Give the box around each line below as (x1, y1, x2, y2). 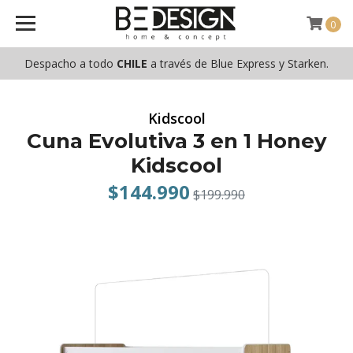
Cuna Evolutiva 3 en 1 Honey (26, 128, 327, 154)
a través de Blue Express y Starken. (147, 56, 329, 71)
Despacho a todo (24, 56, 117, 71)
